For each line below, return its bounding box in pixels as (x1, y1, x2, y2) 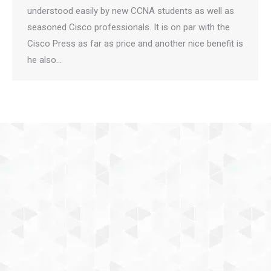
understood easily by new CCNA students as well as (27, 5, 234, 16)
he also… (27, 54, 62, 65)
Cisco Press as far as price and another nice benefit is (27, 38, 243, 49)
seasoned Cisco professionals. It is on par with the (27, 22, 230, 33)
